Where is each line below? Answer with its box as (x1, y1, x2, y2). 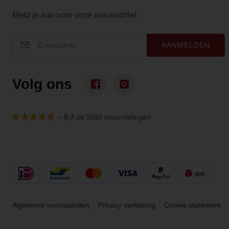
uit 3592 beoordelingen (74, 112, 151, 121)
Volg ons (12, 76, 72, 92)
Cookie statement (164, 200, 221, 209)
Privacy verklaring (98, 200, 155, 209)
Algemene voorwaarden (12, 200, 89, 209)
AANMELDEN (161, 40, 210, 49)
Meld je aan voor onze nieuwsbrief (12, 10, 136, 19)
